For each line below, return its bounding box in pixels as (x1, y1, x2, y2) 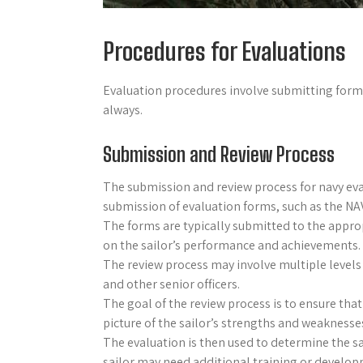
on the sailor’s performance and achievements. (103, 236, 361, 254)
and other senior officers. (103, 275, 240, 293)
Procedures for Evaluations (103, 36, 346, 66)
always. (103, 100, 143, 118)
